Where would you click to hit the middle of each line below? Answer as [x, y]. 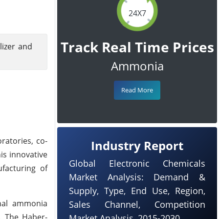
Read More [137, 90]
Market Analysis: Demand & [137, 177]
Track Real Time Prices [137, 47]
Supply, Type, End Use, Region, [137, 191]
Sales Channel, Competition [137, 204]
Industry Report [137, 145]
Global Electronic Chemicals [137, 163]
